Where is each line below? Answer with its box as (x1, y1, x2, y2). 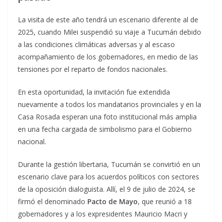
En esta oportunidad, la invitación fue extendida (18, 87, 170, 97)
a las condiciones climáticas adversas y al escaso (18, 40, 175, 50)
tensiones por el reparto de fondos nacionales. (18, 64, 167, 74)
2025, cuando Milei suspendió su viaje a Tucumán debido (18, 27, 201, 37)
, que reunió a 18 (138, 197, 192, 207)
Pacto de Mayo (87, 197, 138, 207)
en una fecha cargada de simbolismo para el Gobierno (18, 124, 192, 134)
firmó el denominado (18, 197, 87, 207)
